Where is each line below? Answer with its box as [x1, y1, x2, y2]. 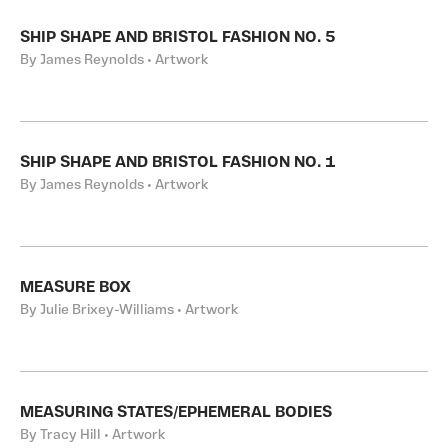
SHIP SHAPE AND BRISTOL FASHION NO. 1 [20, 155, 336, 171]
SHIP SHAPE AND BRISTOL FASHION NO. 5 [20, 30, 336, 46]
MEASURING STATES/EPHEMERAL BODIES [20, 405, 332, 421]
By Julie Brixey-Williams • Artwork [20, 303, 238, 318]
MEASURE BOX [20, 280, 131, 296]
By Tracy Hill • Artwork [20, 428, 165, 443]
